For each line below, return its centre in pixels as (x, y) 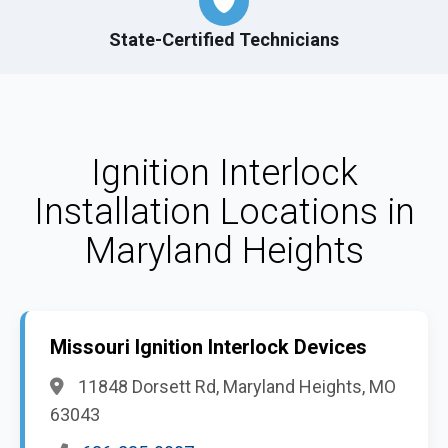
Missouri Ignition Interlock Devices (208, 347)
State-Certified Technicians (224, 39)
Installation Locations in (224, 212)
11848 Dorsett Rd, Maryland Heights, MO (235, 386)
